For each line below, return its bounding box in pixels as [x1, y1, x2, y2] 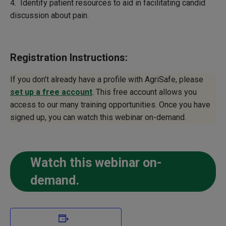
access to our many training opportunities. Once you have [10, 100, 210, 110]
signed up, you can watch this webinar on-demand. [10, 112, 186, 123]
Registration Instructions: [10, 51, 128, 64]
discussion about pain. [10, 11, 89, 21]
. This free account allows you [92, 87, 197, 97]
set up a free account [10, 87, 92, 97]
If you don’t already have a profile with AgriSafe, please [10, 75, 203, 85]
